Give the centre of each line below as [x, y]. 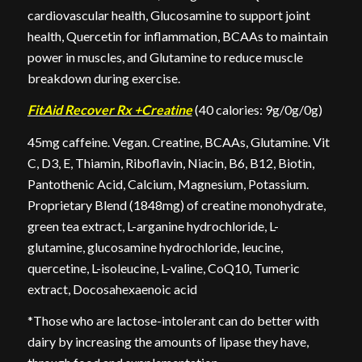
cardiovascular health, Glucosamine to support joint [168, 15]
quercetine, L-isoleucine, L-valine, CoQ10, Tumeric [163, 267]
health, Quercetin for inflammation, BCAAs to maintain [177, 36]
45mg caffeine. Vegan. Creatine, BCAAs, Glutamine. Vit [178, 141]
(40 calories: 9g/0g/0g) [257, 110]
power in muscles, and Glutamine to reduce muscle [165, 57]
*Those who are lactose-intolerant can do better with [173, 321]
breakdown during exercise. [103, 78]
